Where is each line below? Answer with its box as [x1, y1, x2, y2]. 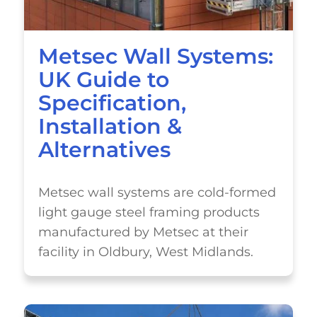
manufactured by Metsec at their [38, 224, 248, 239]
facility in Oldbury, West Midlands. [38, 244, 253, 259]
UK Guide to [38, 67, 169, 93]
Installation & [38, 113, 182, 139]
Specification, [38, 90, 186, 116]
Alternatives [38, 137, 171, 163]
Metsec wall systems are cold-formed [38, 185, 276, 200]
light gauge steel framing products [38, 204, 260, 219]
